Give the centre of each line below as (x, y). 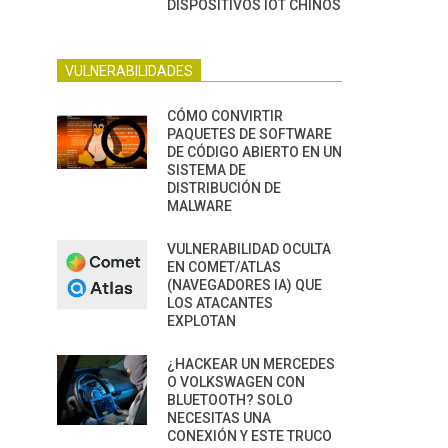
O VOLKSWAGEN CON (236, 382)
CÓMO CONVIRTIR (225, 116)
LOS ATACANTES (220, 303)
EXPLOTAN (201, 321)
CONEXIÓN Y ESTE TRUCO (249, 436)
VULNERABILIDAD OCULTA (249, 249)
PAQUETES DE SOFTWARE (249, 134)
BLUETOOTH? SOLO (230, 400)
